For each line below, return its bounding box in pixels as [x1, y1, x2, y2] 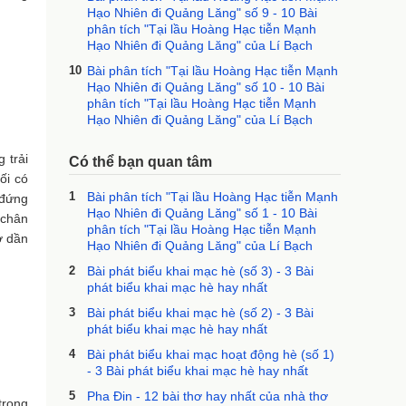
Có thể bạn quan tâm [69, 154, 212, 169]
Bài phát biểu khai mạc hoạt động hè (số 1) [87, 347, 334, 362]
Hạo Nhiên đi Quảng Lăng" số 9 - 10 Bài [87, 5, 317, 20]
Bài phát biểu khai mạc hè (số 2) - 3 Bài [87, 305, 314, 320]
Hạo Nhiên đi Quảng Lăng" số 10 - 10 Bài [87, 80, 324, 94]
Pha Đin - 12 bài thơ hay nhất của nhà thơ [87, 389, 328, 403]
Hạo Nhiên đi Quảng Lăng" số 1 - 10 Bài [87, 206, 317, 220]
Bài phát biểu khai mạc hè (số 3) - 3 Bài [87, 264, 314, 278]
